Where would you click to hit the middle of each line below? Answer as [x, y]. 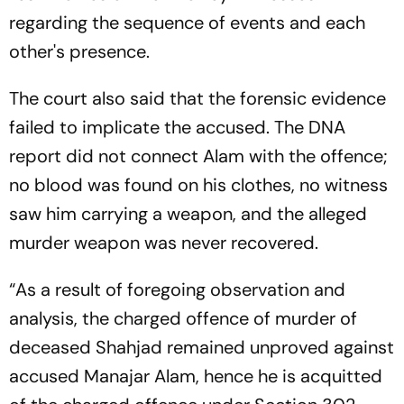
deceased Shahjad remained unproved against [202, 347]
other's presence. [79, 51]
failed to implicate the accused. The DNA [177, 127]
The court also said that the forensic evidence [197, 98]
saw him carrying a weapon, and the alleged [188, 213]
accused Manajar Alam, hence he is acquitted [196, 376]
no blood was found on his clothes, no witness [198, 184]
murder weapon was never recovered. [164, 242]
